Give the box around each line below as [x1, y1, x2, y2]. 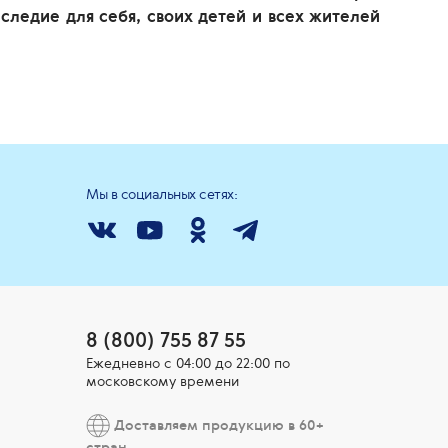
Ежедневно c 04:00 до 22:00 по [86, 354, 290, 372]
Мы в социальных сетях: [86, 185, 237, 203]
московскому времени [86, 372, 239, 390]
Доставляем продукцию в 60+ [110, 414, 324, 434]
